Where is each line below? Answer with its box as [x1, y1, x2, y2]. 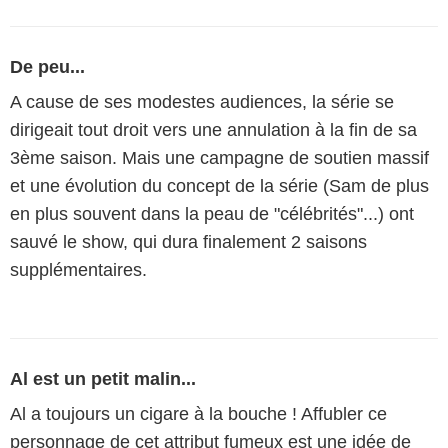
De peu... [10, 57, 85, 77]
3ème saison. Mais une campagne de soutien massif [10, 148, 429, 168]
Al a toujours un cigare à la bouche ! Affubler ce [10, 404, 387, 424]
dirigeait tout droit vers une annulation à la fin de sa [10, 120, 417, 140]
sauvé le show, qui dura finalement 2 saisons [10, 232, 367, 252]
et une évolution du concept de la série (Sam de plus [10, 176, 429, 196]
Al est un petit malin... [10, 369, 196, 389]
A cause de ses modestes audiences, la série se [10, 92, 394, 112]
